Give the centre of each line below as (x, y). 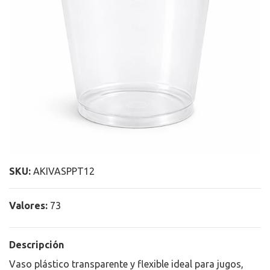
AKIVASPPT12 (64, 171)
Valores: (28, 206)
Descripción (36, 245)
